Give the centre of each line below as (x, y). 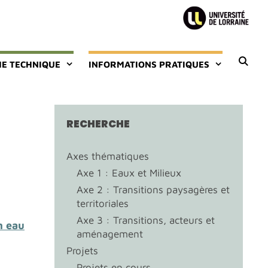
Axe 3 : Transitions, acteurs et (146, 220)
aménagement (110, 234)
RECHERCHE (98, 124)
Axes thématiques (108, 156)
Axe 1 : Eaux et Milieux (129, 173)
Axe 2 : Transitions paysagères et (153, 190)
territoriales (103, 203)
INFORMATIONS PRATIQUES (149, 64)
